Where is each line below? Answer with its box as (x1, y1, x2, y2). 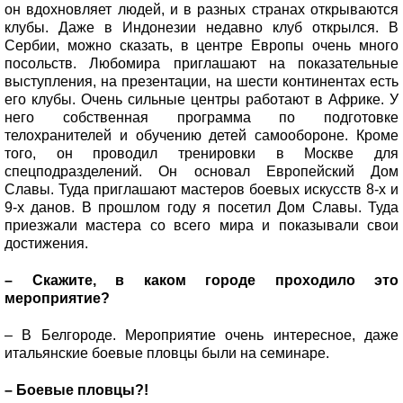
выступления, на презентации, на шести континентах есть (4, 73, 399, 89)
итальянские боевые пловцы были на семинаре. (4, 345, 333, 361)
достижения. (4, 235, 92, 251)
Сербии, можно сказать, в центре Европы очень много (4, 37, 399, 53)
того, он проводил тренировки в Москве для (4, 145, 399, 161)
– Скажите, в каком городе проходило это (4, 272, 399, 288)
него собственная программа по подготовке (4, 109, 399, 125)
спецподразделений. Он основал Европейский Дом (4, 163, 399, 179)
